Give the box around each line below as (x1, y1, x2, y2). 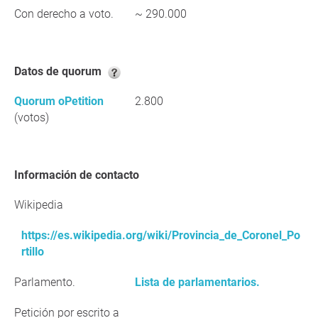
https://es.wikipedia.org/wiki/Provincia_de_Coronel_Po (21, 229, 300, 242)
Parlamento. (14, 275, 75, 289)
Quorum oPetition (14, 94, 104, 108)
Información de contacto (18, 168, 139, 182)
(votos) (14, 111, 49, 124)
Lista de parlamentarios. (135, 275, 260, 289)
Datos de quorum (21, 65, 104, 78)
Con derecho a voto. (14, 7, 114, 21)
